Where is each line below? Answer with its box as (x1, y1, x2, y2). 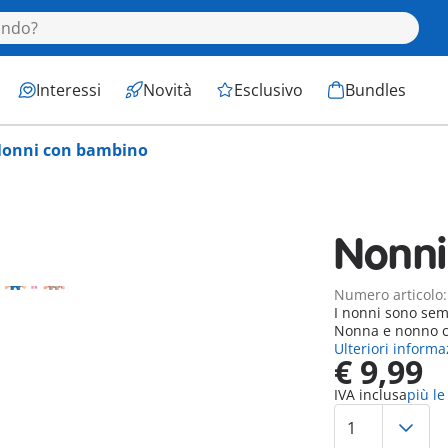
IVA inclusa (333, 385, 407, 404)
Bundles (345, 79, 406, 101)
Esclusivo (234, 79, 303, 101)
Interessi (36, 79, 101, 101)
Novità (143, 79, 192, 101)
